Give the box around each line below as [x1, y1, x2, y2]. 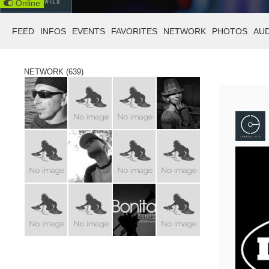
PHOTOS [212, 26, 247, 36]
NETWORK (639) [24, 67, 83, 76]
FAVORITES [111, 26, 157, 36]
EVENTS [72, 26, 105, 36]
